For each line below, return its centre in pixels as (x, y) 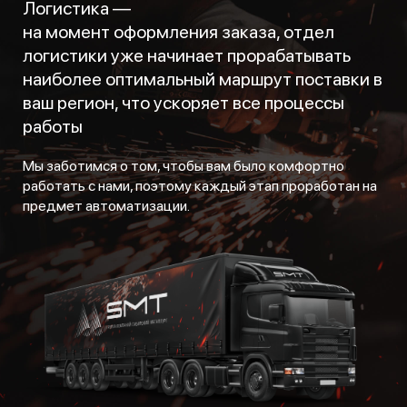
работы (53, 126)
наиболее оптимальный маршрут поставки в (203, 79)
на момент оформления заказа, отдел (179, 31)
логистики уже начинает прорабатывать (187, 55)
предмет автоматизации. (106, 205)
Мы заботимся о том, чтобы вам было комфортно (184, 165)
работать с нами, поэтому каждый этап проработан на (200, 185)
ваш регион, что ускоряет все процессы (184, 102)
